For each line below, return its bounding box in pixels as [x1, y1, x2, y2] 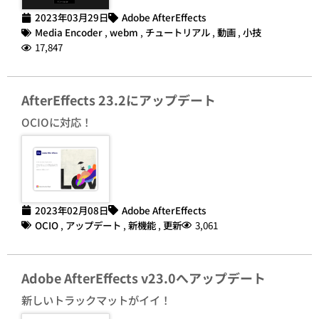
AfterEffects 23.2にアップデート [21, 90, 216, 110]
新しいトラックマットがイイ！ [21, 291, 171, 308]
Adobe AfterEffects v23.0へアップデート [21, 268, 266, 287]
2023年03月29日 [35, 10, 108, 25]
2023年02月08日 [35, 202, 108, 217]
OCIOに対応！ [21, 114, 92, 130]
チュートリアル [145, 25, 210, 40]
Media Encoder [35, 25, 103, 40]
